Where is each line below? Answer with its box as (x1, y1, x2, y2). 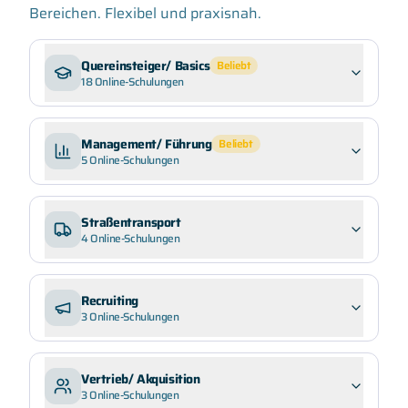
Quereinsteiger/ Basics (81, 56, 210, 76)
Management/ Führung (81, 134, 212, 154)
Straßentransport (81, 212, 181, 232)
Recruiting (81, 291, 138, 311)
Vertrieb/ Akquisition (81, 369, 200, 389)
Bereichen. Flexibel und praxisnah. (29, 2, 261, 25)
